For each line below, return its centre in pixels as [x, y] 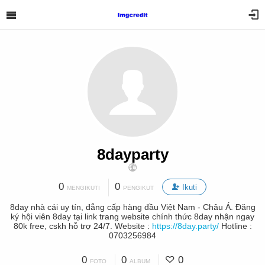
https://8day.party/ [185, 226]
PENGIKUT [138, 188]
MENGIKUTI [83, 188]
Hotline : [235, 226]
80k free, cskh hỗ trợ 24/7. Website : [83, 226]
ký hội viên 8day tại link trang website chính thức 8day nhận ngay [132, 216]
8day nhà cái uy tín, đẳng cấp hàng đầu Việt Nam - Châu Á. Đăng [132, 207]
